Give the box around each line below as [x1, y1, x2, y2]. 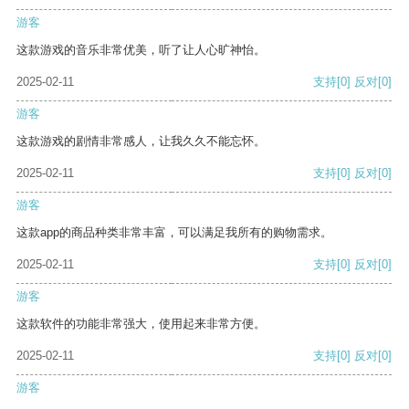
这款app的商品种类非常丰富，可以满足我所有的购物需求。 [16, 225, 332, 240]
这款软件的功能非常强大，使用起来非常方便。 [16, 317, 266, 331]
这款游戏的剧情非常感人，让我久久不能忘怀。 [16, 134, 266, 149]
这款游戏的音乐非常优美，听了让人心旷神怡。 [16, 43, 266, 58]
